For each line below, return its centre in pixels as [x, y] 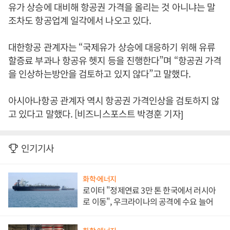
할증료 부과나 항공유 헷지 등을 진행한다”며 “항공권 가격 [115, 60]
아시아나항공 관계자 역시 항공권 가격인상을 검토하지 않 [114, 100]
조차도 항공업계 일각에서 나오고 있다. [80, 20]
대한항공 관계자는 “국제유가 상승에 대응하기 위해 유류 [112, 47]
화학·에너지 [100, 179]
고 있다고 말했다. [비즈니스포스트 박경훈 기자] [95, 114]
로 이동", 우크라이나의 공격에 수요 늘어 [148, 202]
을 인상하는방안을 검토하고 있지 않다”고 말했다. [99, 74]
